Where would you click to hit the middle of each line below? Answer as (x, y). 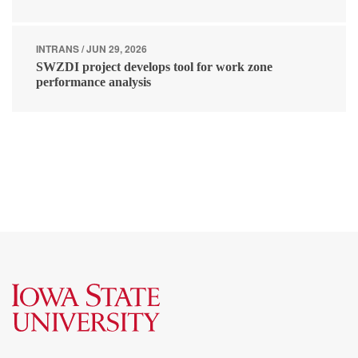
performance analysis (93, 82)
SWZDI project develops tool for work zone (154, 66)
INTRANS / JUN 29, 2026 (91, 48)
